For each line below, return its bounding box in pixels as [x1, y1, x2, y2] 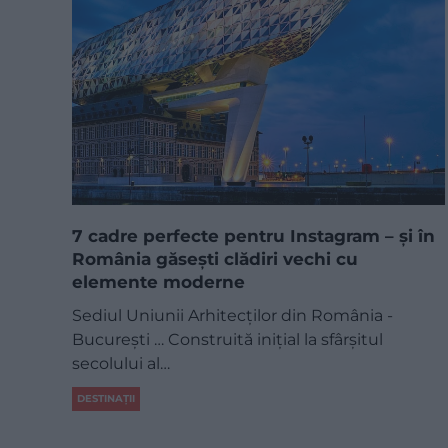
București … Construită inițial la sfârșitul [72, 329, 383, 349]
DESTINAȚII [77, 391, 135, 405]
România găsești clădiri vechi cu [72, 248, 358, 269]
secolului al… [72, 353, 170, 373]
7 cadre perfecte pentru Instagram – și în [72, 225, 435, 246]
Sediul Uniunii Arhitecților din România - [72, 305, 393, 325]
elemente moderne [72, 271, 245, 292]
